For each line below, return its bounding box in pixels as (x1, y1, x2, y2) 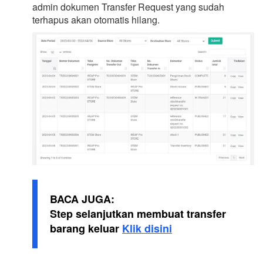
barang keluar (50, 220, 122, 236)
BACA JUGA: (50, 191, 114, 207)
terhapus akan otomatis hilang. (32, 12, 160, 26)
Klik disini (122, 220, 172, 236)
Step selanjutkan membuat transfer (50, 205, 226, 221)
